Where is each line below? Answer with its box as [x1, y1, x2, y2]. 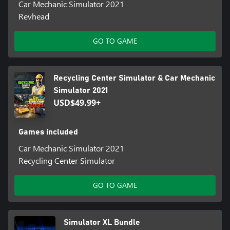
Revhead [18, 10, 49, 22]
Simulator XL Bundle [64, 218, 140, 227]
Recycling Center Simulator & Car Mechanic [53, 73, 215, 82]
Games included [18, 128, 78, 137]
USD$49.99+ [53, 97, 101, 108]
